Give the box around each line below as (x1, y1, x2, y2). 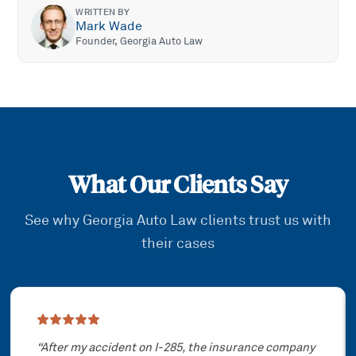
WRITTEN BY (75, 6, 130, 17)
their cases (141, 234, 215, 253)
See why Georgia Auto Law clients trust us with (25, 211, 331, 230)
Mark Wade (75, 17, 143, 34)
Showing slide (10, 288, 95, 304)
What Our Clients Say (68, 170, 288, 200)
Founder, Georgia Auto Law (75, 34, 203, 48)
